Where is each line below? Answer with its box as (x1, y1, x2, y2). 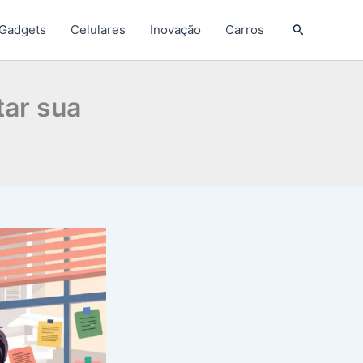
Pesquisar (291, 20, 349, 36)
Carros (224, 22, 264, 37)
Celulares (70, 22, 126, 37)
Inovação (149, 22, 201, 37)
